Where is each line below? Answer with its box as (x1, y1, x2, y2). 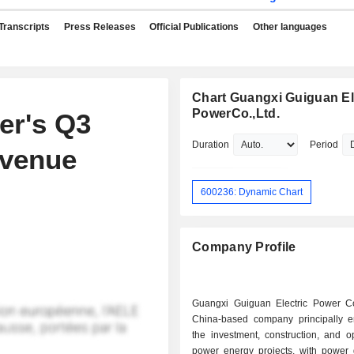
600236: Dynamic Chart (201, 186, 303, 198)
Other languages (252, 21, 327, 32)
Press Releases (63, 21, 136, 32)
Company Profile (192, 240, 296, 254)
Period (310, 139, 339, 150)
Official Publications (149, 21, 239, 32)
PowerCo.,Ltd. (192, 107, 280, 120)
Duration (192, 139, 230, 150)
